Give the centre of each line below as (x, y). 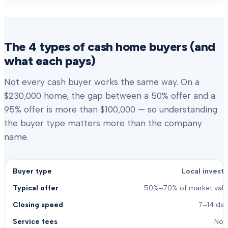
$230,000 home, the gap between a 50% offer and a (110, 96)
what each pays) (50, 61)
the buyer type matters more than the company (103, 123)
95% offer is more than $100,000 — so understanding (111, 109)
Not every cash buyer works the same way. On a (102, 82)
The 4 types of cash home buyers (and (110, 47)
